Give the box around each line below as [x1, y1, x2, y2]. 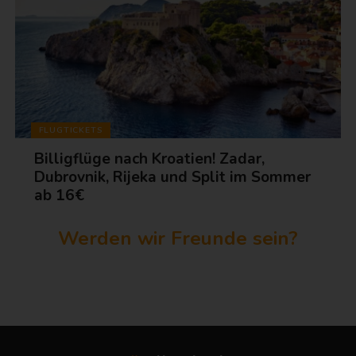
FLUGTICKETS [38, 123, 103, 136]
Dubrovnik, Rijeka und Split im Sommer [34, 167, 311, 188]
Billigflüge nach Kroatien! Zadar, [34, 149, 265, 170]
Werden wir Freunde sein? [58, 226, 299, 252]
